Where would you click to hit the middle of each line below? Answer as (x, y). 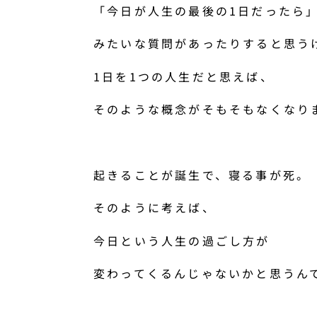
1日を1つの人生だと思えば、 (184, 76)
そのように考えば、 (155, 208)
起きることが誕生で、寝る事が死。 (202, 174)
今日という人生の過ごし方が (182, 240)
